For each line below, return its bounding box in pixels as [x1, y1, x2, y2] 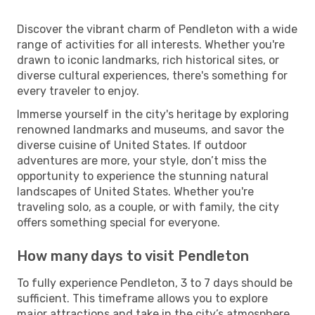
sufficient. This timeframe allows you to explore [17, 291, 268, 305]
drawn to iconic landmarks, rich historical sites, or [17, 53, 279, 67]
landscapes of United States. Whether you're [17, 184, 254, 198]
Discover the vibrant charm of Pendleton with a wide [17, 22, 297, 36]
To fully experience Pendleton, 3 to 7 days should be [17, 276, 292, 290]
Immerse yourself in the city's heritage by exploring [17, 107, 289, 121]
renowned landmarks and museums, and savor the [17, 122, 284, 136]
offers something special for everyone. [17, 215, 220, 229]
